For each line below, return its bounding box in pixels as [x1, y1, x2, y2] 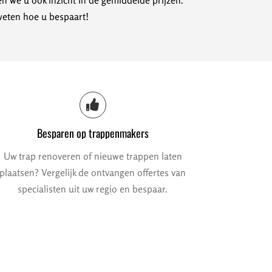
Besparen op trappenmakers [36, 125, 149, 141]
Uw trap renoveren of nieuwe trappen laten [3, 150, 182, 163]
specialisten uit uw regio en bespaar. [18, 183, 168, 195]
